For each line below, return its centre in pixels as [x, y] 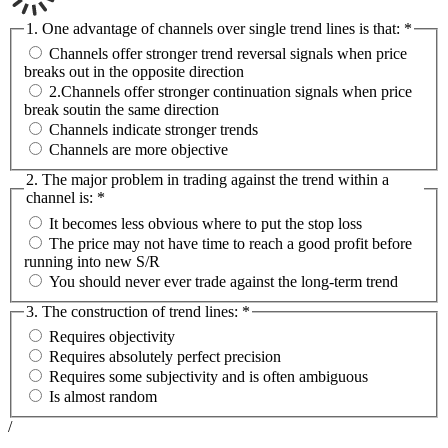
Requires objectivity [112, 337]
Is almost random [103, 397]
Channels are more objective [138, 150]
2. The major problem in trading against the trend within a [207, 180]
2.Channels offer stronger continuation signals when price [230, 92]
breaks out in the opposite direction [134, 72]
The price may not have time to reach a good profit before [230, 243]
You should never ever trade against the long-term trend [223, 281]
